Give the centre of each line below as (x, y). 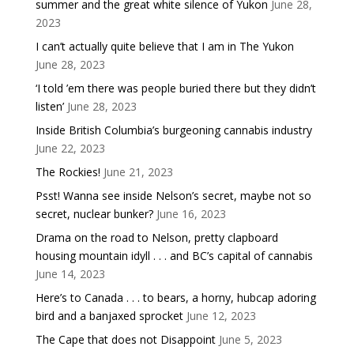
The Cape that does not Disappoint (125, 339)
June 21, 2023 (138, 171)
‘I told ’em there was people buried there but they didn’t (175, 88)
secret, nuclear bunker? (94, 213)
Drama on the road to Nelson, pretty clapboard (156, 237)
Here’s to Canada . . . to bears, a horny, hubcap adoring (175, 297)
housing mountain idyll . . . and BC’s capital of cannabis (174, 255)
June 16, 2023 (191, 213)
